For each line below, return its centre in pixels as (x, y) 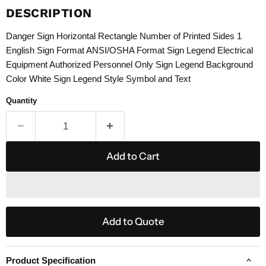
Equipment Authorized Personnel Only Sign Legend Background (129, 64)
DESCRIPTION (49, 13)
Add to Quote (133, 221)
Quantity (21, 100)
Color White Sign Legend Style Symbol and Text (98, 78)
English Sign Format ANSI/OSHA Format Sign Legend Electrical (129, 50)
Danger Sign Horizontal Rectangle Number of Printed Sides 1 (124, 36)
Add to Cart (133, 156)
